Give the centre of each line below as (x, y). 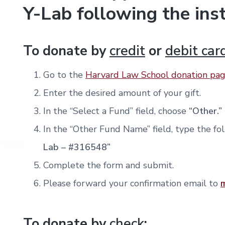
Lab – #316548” (77, 147)
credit (127, 51)
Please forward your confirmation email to (132, 184)
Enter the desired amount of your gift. (122, 93)
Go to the (64, 75)
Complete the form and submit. (108, 165)
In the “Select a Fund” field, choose (116, 111)
